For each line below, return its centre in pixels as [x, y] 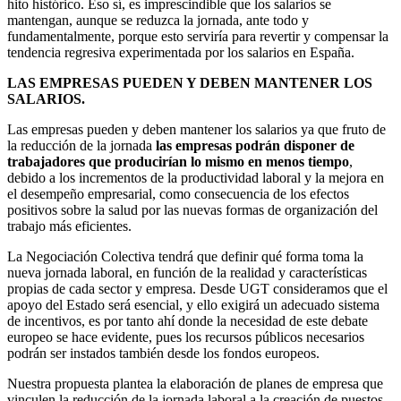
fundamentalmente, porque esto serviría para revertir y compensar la [198, 37]
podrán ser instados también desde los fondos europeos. [163, 354]
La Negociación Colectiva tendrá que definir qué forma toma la [185, 257]
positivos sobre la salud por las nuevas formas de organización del [192, 210]
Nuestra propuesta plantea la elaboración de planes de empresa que [195, 384]
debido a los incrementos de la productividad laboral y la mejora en [196, 178]
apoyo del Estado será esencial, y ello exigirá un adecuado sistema [193, 305]
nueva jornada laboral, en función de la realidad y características [187, 273]
